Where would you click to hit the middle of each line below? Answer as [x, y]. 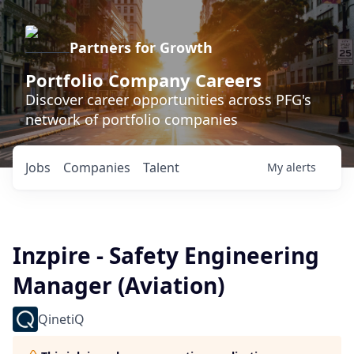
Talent [161, 168]
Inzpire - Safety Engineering [166, 255]
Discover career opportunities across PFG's [168, 100]
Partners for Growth [141, 47]
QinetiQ [61, 319]
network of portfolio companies [132, 119]
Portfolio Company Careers [143, 80]
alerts [301, 167]
